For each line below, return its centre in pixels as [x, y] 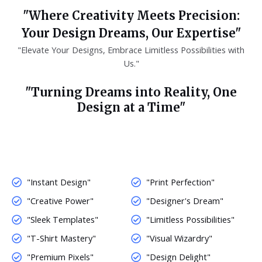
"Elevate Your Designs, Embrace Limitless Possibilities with [131, 50]
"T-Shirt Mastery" [62, 238]
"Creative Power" [61, 201]
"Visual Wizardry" [180, 238]
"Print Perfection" [181, 182]
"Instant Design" [59, 182]
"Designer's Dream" [185, 201]
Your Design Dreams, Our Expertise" [131, 33]
